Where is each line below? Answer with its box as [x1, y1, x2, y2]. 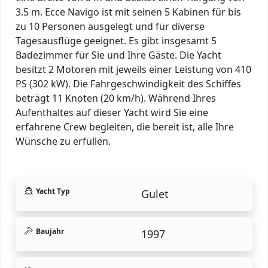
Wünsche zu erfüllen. [16, 134, 111, 148]
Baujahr [35, 226, 64, 236]
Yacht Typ [35, 185, 70, 196]
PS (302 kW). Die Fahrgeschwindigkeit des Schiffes [16, 77, 241, 90]
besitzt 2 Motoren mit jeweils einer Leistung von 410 [16, 62, 251, 76]
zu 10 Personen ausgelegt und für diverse [16, 19, 205, 33]
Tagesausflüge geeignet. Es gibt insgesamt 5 [16, 33, 217, 47]
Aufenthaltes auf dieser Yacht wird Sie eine [16, 105, 208, 119]
